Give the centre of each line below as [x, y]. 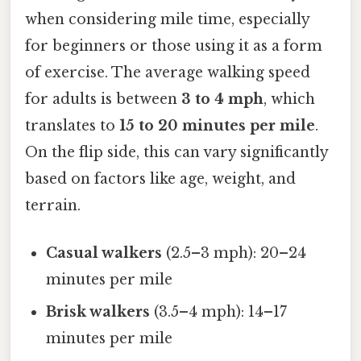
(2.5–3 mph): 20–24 [234, 253]
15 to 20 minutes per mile [217, 125]
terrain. [53, 205]
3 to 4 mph [222, 99]
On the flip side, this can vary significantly [176, 152]
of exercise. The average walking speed [168, 72]
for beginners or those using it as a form [174, 46]
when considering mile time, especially [167, 19]
